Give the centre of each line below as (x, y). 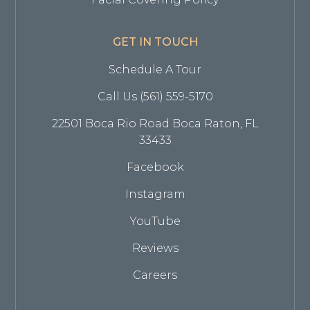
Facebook (155, 167)
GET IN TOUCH (155, 42)
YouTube (155, 221)
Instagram (155, 194)
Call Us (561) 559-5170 (155, 96)
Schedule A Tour (155, 69)
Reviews (155, 248)
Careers (155, 275)
